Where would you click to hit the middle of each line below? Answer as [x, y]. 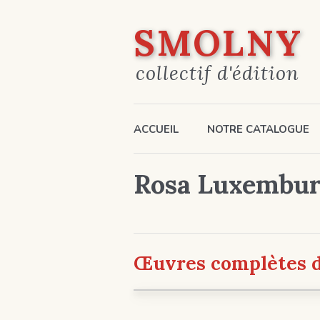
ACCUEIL [156, 129]
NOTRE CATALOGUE [258, 129]
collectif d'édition [217, 73]
